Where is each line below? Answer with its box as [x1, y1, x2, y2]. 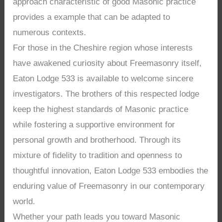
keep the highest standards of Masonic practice [13, 105, 189, 114]
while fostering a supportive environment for [13, 120, 175, 130]
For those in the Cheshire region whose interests [13, 43, 193, 53]
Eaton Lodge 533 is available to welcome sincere [13, 74, 194, 84]
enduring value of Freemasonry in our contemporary [13, 181, 205, 191]
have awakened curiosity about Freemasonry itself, [13, 58, 202, 68]
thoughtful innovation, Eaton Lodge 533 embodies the [13, 166, 209, 176]
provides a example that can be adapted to [13, 12, 170, 22]
